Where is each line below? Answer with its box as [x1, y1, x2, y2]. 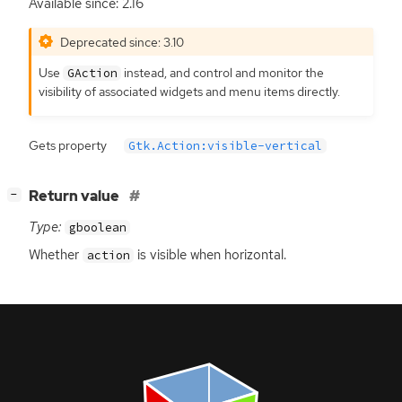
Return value [29, 186, 122, 205]
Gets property [29, 136, 107, 153]
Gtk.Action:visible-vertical [128, 137, 323, 153]
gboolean [68, 219, 127, 235]
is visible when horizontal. [134, 245, 287, 264]
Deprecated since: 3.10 [60, 32, 185, 50]
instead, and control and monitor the [121, 64, 325, 82]
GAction [66, 66, 118, 82]
